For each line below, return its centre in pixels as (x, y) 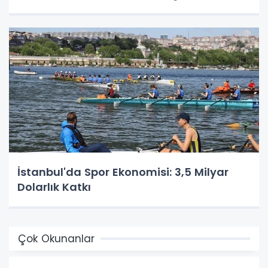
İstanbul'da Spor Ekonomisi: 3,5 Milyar (123, 172)
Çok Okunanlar (56, 238)
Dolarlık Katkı (54, 187)
